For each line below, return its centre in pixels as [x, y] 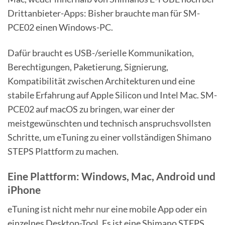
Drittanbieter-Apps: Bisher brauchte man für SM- [104, 13]
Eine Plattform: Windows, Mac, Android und [111, 176]
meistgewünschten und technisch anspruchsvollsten [109, 123]
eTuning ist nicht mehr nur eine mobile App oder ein [107, 209]
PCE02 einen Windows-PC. [60, 27]
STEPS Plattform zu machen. [63, 151]
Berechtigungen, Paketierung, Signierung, [88, 67]
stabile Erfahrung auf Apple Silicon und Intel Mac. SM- [112, 95]
